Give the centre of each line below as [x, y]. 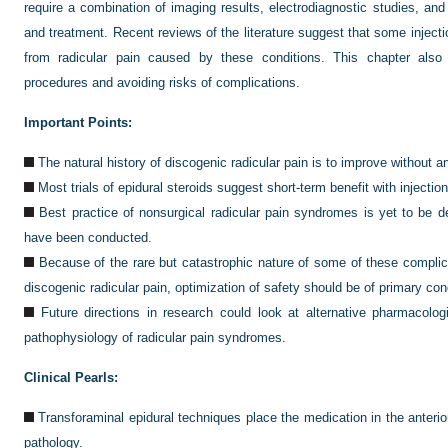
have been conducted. [88, 237]
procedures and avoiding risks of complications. [162, 82]
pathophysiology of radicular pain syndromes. [155, 337]
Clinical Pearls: [71, 377]
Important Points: [78, 122]
